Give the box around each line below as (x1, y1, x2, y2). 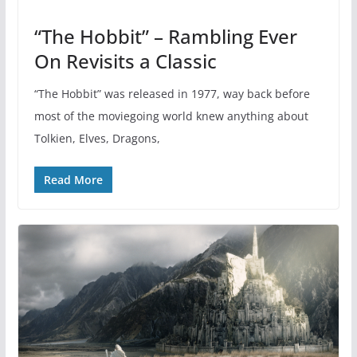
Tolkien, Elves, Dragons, (33, 131, 160, 147)
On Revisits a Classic (33, 48, 217, 75)
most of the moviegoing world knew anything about (33, 108, 308, 124)
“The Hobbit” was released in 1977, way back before (33, 86, 310, 102)
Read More (43, 172, 103, 188)
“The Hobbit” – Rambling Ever (33, 23, 297, 50)
